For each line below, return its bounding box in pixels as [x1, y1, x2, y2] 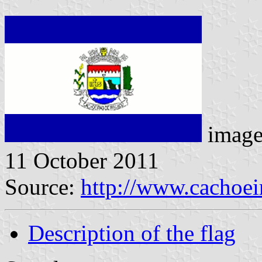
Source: [5, 174, 81, 199]
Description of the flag [28, 220, 236, 246]
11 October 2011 [5, 147, 159, 173]
